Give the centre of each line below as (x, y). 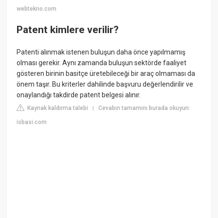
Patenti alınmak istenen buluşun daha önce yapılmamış (101, 52)
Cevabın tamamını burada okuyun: (145, 108)
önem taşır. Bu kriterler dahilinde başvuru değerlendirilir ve (105, 84)
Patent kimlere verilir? (68, 30)
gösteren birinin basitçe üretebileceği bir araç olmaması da (106, 73)
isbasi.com (32, 122)
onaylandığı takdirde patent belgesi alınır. (79, 95)
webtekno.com (37, 9)
